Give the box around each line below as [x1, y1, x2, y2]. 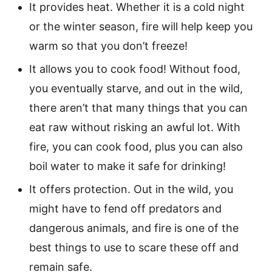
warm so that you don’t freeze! [29, 39, 188, 52]
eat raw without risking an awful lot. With [29, 120, 240, 134]
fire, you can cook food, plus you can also [29, 140, 243, 153]
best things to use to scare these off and [29, 240, 239, 254]
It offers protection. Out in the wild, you [29, 182, 233, 195]
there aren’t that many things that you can [29, 101, 248, 114]
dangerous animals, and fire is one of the [29, 221, 239, 234]
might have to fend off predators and [29, 202, 222, 215]
